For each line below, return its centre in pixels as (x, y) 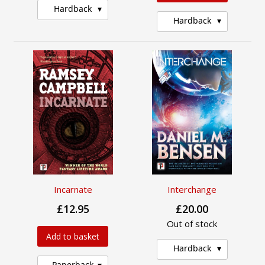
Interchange (192, 190)
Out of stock (192, 224)
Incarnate (73, 190)
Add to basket (73, 237)
